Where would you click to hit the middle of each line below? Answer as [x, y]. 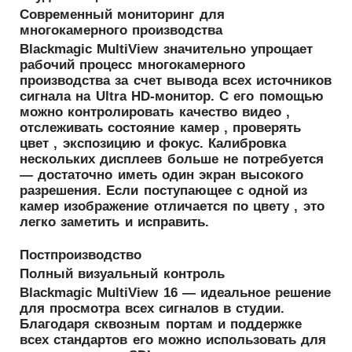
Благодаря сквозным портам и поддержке [161, 324]
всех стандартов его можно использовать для [173, 339]
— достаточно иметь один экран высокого [162, 174]
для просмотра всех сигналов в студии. [152, 308]
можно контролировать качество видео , [155, 112]
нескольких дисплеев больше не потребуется [172, 159]
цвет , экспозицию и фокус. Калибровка [153, 143]
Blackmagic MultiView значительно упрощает [166, 49]
